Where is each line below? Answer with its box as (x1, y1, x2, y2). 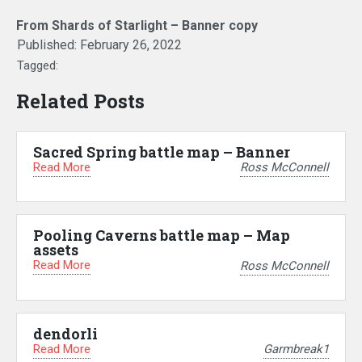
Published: (17, 36, 80, 53)
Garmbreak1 (263, 342, 329, 357)
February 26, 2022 (80, 36, 182, 53)
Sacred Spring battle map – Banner (33, 141, 290, 162)
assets (33, 240, 78, 260)
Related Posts (16, 87, 145, 114)
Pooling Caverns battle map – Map (33, 225, 290, 246)
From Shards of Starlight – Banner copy (16, 17, 258, 33)
